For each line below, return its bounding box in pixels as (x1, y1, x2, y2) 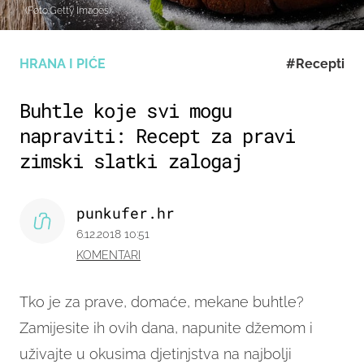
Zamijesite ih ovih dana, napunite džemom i (19, 319, 313, 337)
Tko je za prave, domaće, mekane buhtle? (19, 293, 304, 311)
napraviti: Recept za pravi (19, 123, 296, 149)
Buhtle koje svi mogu (19, 97, 232, 124)
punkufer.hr (76, 203, 175, 223)
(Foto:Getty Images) (25, 5, 111, 17)
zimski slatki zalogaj (19, 148, 242, 175)
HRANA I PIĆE (19, 56, 106, 72)
